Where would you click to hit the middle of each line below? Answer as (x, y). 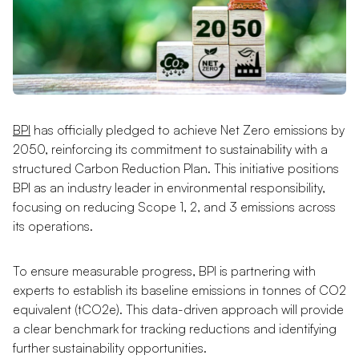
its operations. (53, 226)
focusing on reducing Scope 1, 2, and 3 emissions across (174, 206)
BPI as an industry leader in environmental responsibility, (169, 187)
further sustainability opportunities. (110, 347)
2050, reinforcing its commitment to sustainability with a (170, 149)
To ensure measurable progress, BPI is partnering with (164, 270)
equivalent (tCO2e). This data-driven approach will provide (178, 309)
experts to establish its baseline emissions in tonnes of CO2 (179, 290)
